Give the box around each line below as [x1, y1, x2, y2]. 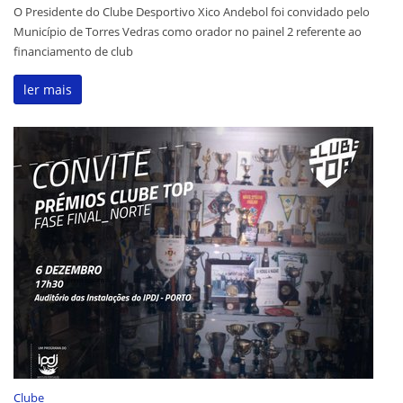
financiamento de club [13, 43, 133, 60]
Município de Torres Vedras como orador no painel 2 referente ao [13, 23, 362, 40]
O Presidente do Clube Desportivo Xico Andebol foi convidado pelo [13, 4, 370, 21]
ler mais [23, 81, 72, 99]
